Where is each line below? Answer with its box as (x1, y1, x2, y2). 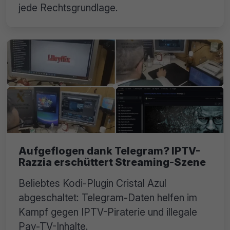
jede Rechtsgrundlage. (18, 1, 118, 14)
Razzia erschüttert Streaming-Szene (18, 156, 206, 168)
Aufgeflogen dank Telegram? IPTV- (18, 144, 200, 157)
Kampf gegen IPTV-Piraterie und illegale (18, 205, 197, 218)
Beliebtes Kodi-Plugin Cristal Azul (18, 177, 166, 189)
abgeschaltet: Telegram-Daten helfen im (18, 191, 197, 204)
